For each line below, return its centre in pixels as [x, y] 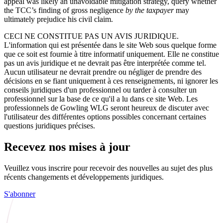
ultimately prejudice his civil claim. [58, 19]
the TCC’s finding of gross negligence [65, 10]
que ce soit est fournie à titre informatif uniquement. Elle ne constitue [111, 54]
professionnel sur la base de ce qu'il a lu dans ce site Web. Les [101, 99]
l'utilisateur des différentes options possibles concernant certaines [105, 116]
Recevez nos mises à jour [67, 147]
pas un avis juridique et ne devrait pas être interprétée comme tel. [105, 63]
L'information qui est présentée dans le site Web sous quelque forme [110, 45]
